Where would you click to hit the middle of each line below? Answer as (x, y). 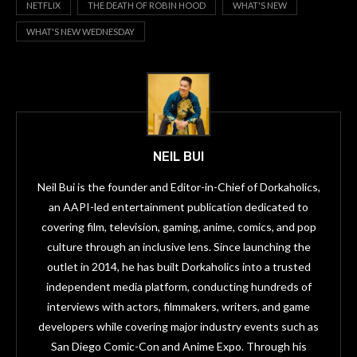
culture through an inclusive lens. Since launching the (178, 247)
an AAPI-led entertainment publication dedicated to (178, 207)
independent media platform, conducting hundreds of (178, 286)
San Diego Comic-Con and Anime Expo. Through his (178, 346)
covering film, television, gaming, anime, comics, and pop (178, 227)
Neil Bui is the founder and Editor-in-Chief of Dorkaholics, (178, 187)
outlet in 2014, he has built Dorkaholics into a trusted (178, 267)
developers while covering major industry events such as (178, 326)
